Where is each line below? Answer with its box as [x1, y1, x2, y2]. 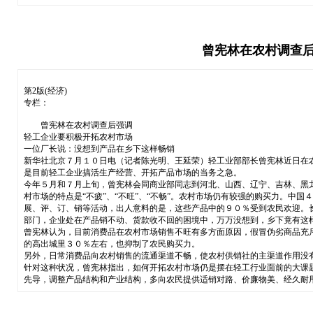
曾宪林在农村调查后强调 [23, 119, 133, 130]
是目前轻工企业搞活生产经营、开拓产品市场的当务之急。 [23, 167, 242, 177]
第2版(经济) [23, 85, 67, 96]
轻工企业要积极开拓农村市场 [23, 131, 133, 142]
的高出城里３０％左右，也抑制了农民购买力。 [23, 238, 200, 249]
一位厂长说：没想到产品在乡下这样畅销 [23, 143, 175, 154]
